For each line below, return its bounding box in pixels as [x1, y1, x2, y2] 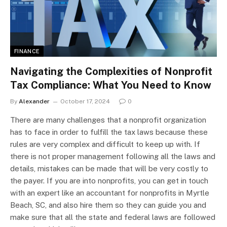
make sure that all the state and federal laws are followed [10, 213, 215, 222]
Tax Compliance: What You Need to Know [10, 79, 211, 92]
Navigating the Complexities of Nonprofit [10, 65, 212, 78]
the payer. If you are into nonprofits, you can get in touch [10, 176, 208, 185]
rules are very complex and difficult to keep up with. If [10, 140, 200, 149]
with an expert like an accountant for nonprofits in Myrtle [10, 188, 209, 198]
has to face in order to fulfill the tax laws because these [10, 128, 208, 137]
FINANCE [14, 48, 40, 55]
